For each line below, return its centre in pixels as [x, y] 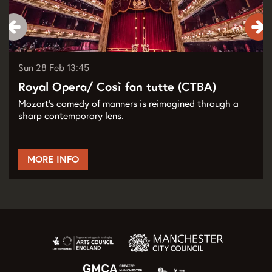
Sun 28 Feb [42, 68]
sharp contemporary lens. [71, 116]
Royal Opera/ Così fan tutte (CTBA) [117, 87]
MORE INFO [53, 159]
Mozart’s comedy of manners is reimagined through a [128, 104]
